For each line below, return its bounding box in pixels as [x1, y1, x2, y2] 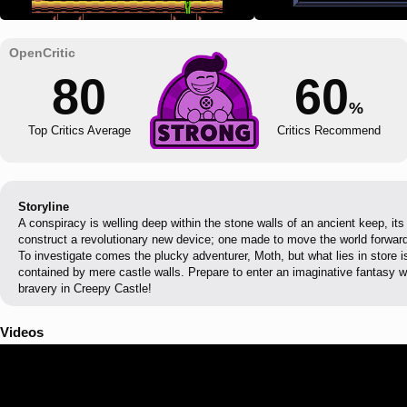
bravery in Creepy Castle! [18, 282, 152, 295]
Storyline [18, 200, 69, 213]
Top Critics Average [27, 124, 131, 137]
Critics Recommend [277, 124, 382, 137]
